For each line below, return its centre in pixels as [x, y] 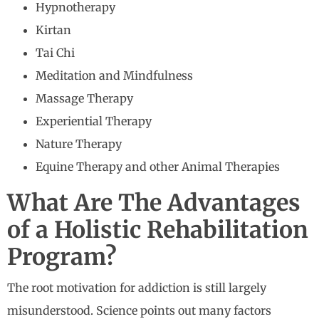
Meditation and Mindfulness [114, 76]
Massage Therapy [84, 99]
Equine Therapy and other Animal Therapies [158, 167]
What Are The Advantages [154, 203]
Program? [62, 257]
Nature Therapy [79, 144]
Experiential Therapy [94, 121]
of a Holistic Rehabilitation [158, 230]
